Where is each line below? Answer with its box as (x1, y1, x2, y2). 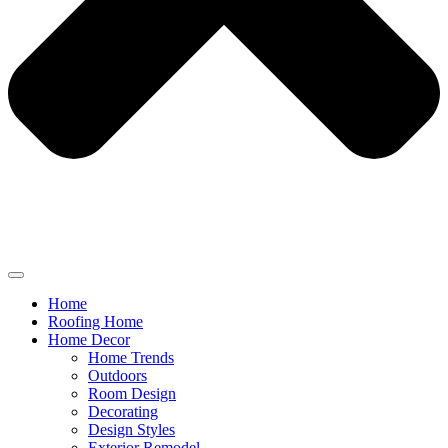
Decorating (88, 403, 158, 421)
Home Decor (48, 331, 130, 349)
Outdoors (88, 367, 147, 385)
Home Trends (88, 349, 174, 367)
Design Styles (88, 421, 175, 439)
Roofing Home (48, 313, 143, 331)
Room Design (88, 385, 176, 403)
